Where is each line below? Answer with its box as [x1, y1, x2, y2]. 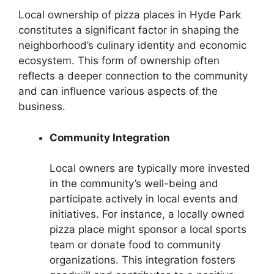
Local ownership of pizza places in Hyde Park [18, 9, 241, 21]
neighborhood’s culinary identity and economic [18, 39, 246, 52]
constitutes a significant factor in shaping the [18, 24, 239, 37]
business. [18, 100, 65, 113]
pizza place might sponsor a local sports [50, 223, 246, 236]
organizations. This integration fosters [50, 254, 235, 267]
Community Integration [50, 131, 170, 144]
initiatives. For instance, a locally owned [50, 208, 245, 221]
